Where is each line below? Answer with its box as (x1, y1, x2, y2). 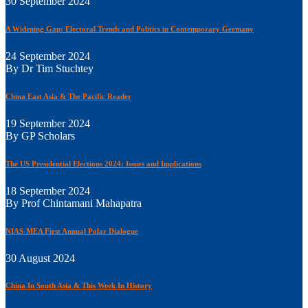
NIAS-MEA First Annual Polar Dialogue (5, 226, 138, 235)
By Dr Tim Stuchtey (5, 62, 93, 74)
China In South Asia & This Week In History (5, 281, 152, 290)
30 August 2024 (5, 252, 75, 264)
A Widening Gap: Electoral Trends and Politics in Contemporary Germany (5, 24, 254, 33)
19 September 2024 (5, 117, 90, 129)
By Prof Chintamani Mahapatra (5, 197, 142, 209)
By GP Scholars (5, 129, 75, 142)
